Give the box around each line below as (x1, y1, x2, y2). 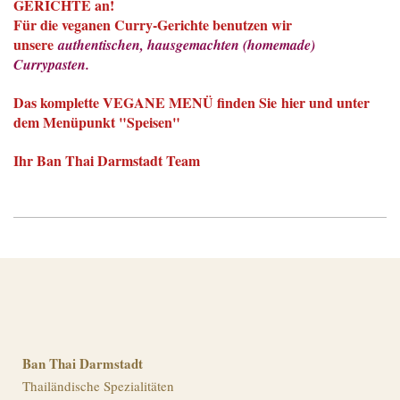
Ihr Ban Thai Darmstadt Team (13, 149, 200, 171)
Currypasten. (13, 54, 89, 74)
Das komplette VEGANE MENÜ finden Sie (13, 91, 277, 112)
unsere (13, 33, 58, 54)
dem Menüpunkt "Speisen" (13, 111, 180, 132)
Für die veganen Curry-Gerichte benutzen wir (13, 13, 292, 35)
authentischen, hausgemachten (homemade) (58, 34, 315, 54)
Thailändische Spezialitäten (22, 376, 174, 395)
